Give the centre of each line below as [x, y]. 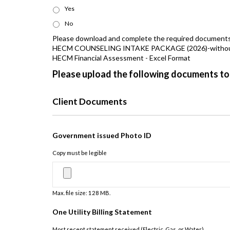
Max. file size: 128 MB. [81, 193]
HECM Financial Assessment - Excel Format [121, 57]
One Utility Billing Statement [102, 212]
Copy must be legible [80, 153]
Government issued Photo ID [102, 136]
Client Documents [90, 101]
